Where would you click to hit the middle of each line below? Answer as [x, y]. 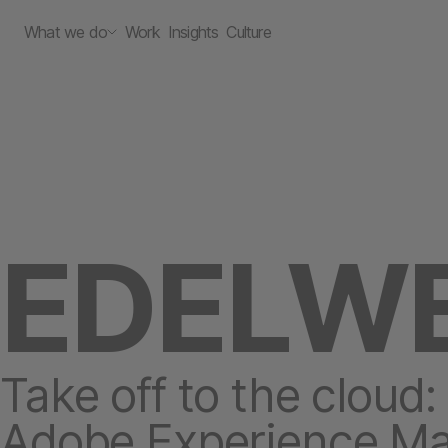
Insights [193, 32]
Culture [248, 32]
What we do [65, 32]
